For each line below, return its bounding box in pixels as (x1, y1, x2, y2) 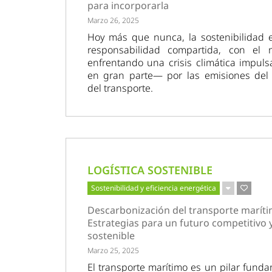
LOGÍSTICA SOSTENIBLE (87, 163, 212, 178)
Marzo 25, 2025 (87, 245, 139, 256)
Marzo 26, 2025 (87, 15, 139, 26)
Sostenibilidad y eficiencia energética (90, 183, 216, 194)
